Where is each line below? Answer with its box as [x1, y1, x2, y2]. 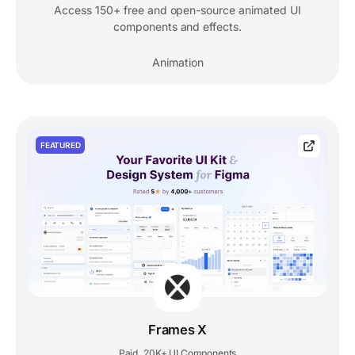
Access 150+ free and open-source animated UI [54, 3, 301, 17]
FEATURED [40, 140, 81, 151]
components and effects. [113, 20, 242, 34]
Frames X [148, 321, 207, 338]
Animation [151, 55, 204, 70]
